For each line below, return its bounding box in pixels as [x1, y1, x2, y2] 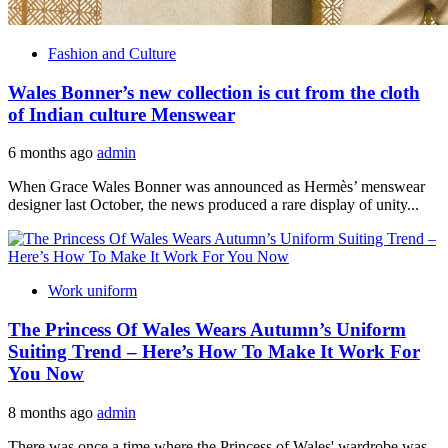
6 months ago [8, 144, 97, 162]
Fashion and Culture [48, 44, 176, 62]
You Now [8, 363, 84, 385]
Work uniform [48, 282, 137, 300]
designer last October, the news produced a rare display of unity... [8, 196, 419, 214]
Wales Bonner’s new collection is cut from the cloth [8, 81, 420, 103]
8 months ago [8, 403, 97, 421]
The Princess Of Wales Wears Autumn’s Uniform [8, 319, 406, 341]
